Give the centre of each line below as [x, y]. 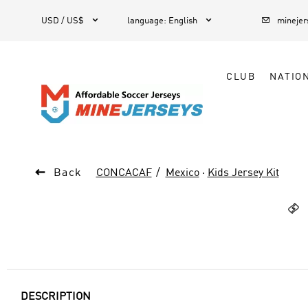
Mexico [182, 173]
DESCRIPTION [56, 297]
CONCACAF [124, 173]
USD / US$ [63, 21]
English [183, 21]
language [145, 21]
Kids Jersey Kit [243, 173]
